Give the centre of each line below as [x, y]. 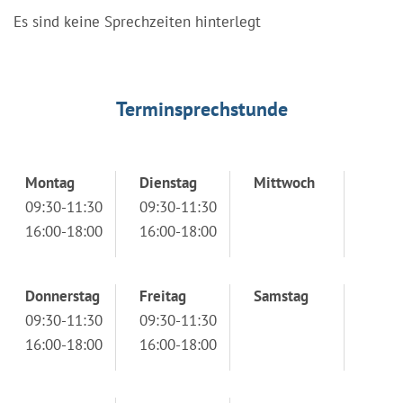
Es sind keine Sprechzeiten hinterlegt [137, 21]
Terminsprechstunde [201, 108]
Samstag [281, 296]
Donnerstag [63, 296]
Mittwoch [284, 182]
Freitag [163, 296]
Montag [50, 182]
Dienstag [168, 182]
